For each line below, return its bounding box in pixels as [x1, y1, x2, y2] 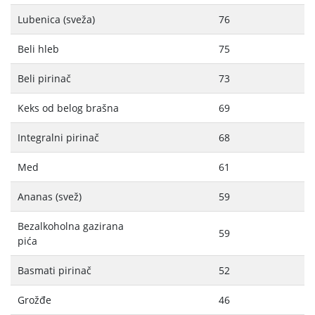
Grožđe [18, 293, 51, 307]
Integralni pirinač [18, 131, 99, 145]
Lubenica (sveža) [18, 13, 95, 27]
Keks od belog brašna [18, 101, 119, 115]
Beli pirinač [18, 72, 71, 86]
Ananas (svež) [18, 190, 82, 204]
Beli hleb [18, 42, 59, 56]
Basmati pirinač [18, 264, 91, 278]
